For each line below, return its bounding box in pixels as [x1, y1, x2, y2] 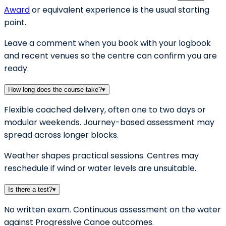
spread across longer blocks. [4, 129, 119, 141]
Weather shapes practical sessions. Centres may [4, 150, 199, 162]
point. [4, 17, 26, 29]
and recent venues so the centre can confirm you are [4, 50, 217, 62]
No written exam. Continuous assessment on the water [4, 204, 221, 216]
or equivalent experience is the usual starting [30, 4, 209, 16]
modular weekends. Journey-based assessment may [4, 117, 214, 129]
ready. [4, 63, 29, 75]
